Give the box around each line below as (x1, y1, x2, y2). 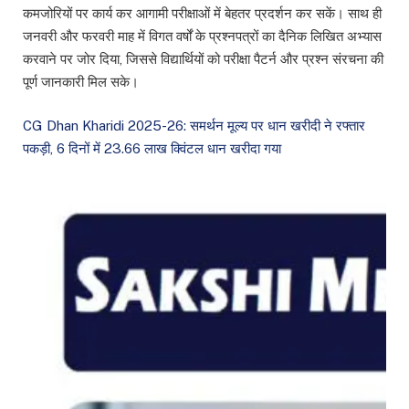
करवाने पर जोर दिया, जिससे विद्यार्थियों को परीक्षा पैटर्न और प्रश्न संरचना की (23, 50, 383, 67)
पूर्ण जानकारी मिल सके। (23, 73, 139, 89)
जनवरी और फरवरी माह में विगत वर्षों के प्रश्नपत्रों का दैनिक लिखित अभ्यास (23, 27, 382, 44)
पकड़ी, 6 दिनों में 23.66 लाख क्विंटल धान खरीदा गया (23, 140, 281, 156)
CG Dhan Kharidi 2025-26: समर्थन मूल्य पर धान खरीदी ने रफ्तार (23, 117, 365, 133)
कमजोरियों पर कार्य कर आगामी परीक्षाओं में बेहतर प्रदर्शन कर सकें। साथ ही (23, 5, 382, 21)
